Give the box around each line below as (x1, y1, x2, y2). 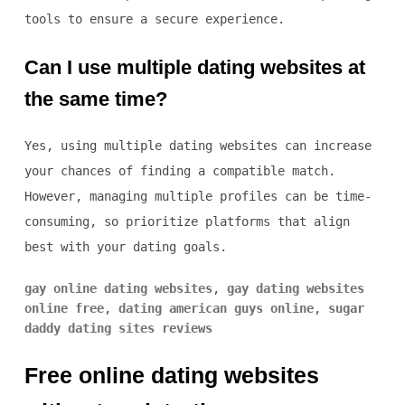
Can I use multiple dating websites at (24, 56, 365, 80)
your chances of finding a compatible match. (24, 164, 335, 179)
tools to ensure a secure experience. (24, 12, 285, 27)
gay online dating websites (24, 281, 212, 297)
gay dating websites (226, 281, 364, 297)
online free (24, 301, 104, 316)
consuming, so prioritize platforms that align (24, 214, 350, 230)
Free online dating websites (24, 363, 319, 389)
